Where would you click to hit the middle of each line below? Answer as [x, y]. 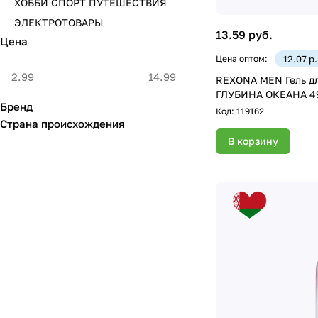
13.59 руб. [244, 35]
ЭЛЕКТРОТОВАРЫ [59, 22]
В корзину [253, 141]
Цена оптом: [242, 59]
